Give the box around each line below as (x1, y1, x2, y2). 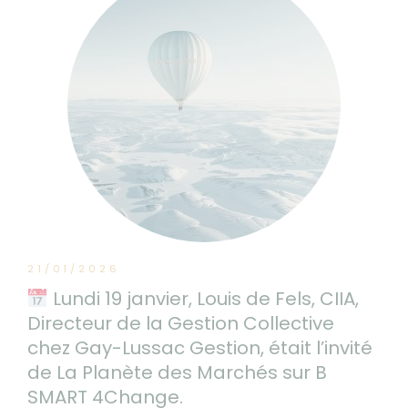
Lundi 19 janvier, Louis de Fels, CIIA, (47, 285, 359, 311)
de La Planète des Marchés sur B (27, 359, 327, 385)
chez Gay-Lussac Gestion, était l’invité (27, 334, 372, 361)
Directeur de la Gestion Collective (27, 310, 334, 336)
